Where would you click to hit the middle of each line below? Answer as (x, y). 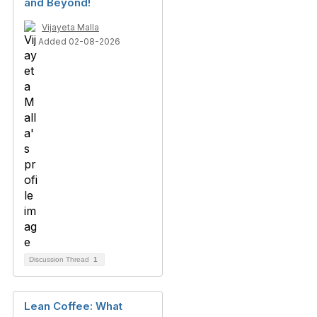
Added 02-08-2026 (79, 42)
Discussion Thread (60, 260)
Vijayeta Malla (70, 28)
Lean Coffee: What (73, 306)
